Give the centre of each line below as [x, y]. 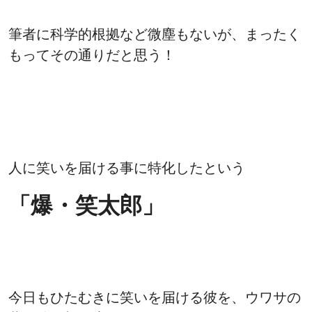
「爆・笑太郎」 [86, 205]
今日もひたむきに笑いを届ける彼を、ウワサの [155, 297]
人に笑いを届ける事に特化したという [127, 167]
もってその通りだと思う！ [92, 55]
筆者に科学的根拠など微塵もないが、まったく [155, 34]
